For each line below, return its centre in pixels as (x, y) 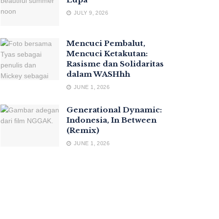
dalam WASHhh (98, 74)
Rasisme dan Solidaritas (115, 64)
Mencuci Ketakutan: (107, 54)
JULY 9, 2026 (90, 12)
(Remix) (83, 131)
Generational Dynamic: (114, 110)
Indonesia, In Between (111, 120)
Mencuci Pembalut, (106, 44)
